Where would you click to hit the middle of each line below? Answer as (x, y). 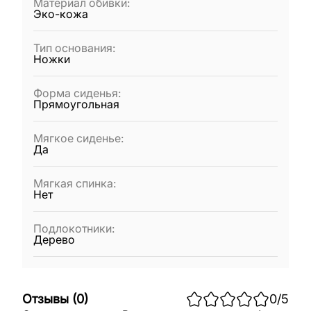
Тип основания (73, 48)
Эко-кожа (61, 14)
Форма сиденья (76, 93)
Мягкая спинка (73, 183)
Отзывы (45, 299)
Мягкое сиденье (77, 138)
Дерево (54, 239)
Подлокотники (73, 228)
